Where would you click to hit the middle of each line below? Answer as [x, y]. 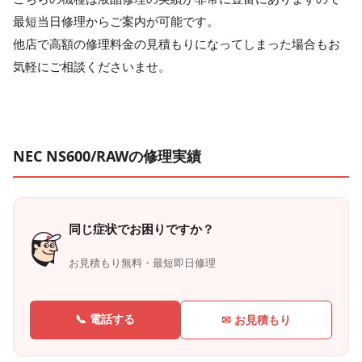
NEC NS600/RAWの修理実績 [107, 156]
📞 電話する [105, 319]
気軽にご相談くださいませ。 [92, 67]
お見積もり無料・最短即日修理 [142, 262]
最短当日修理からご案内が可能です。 [116, 21]
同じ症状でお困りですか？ [141, 228]
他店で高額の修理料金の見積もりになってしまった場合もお [177, 44]
